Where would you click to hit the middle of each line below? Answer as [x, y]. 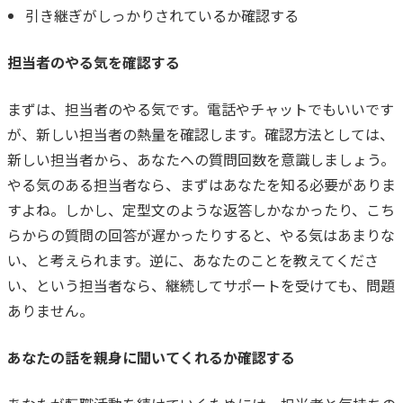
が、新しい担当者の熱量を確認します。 [136, 134]
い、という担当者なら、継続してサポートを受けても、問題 [201, 285]
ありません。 [50, 310]
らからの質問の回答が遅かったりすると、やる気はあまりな [201, 234]
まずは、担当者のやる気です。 [107, 108]
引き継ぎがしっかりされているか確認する [162, 15]
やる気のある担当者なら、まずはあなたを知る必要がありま [201, 184]
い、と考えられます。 [78, 260]
